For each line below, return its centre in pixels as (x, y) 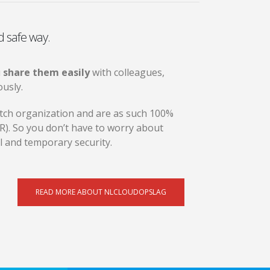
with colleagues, (127, 72)
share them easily (46, 72)
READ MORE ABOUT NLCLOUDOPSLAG (101, 192)
